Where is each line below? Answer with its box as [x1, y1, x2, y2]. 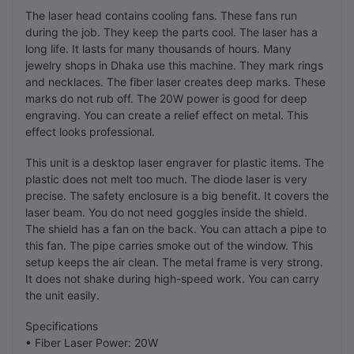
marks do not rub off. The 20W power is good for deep [25, 91, 307, 105]
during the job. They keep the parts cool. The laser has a [25, 24, 318, 39]
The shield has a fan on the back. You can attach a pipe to [25, 221, 326, 235]
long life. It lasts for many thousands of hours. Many [25, 41, 292, 55]
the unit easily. [25, 288, 100, 302]
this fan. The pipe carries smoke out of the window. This [25, 238, 313, 252]
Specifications [25, 318, 98, 333]
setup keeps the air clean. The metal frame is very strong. [25, 254, 323, 269]
